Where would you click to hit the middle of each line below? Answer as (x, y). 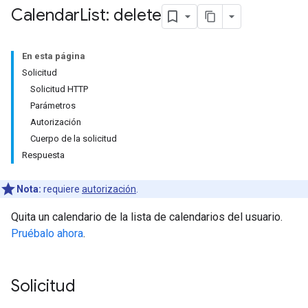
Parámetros (53, 106)
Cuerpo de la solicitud (74, 139)
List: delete (121, 15)
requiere (62, 189)
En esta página (54, 56)
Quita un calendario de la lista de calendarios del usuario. (147, 217)
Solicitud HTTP (59, 89)
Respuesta (43, 155)
